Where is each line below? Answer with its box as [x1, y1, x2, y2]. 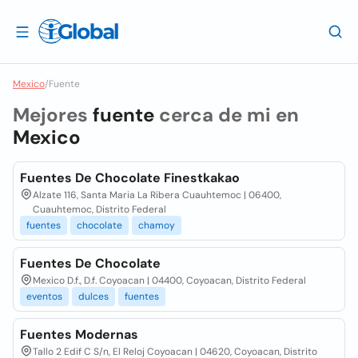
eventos [26, 290, 62, 303]
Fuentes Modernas [20, 326, 138, 343]
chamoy [138, 219, 175, 232]
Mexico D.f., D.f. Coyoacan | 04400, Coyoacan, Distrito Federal [33, 274, 306, 287]
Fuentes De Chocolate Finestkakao [20, 169, 240, 186]
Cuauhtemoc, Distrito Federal [33, 203, 166, 216]
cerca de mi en [154, 102, 299, 127]
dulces [78, 290, 109, 303]
